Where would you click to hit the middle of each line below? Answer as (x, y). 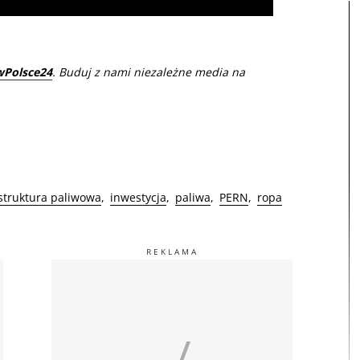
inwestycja (138, 197)
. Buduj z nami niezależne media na (149, 72)
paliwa (193, 197)
